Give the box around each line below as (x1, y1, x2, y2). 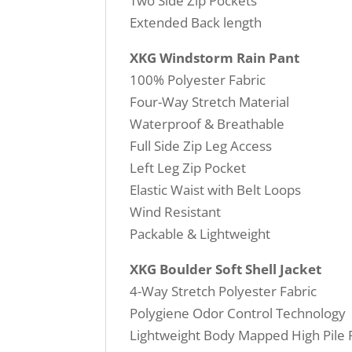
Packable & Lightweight (130, 225, 271, 244)
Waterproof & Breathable (130, 115, 285, 134)
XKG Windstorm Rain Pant (130, 49, 300, 68)
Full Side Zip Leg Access (130, 137, 273, 156)
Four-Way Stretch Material (130, 93, 290, 112)
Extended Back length (130, 13, 262, 32)
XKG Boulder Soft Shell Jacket (130, 260, 322, 279)
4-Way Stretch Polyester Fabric (130, 282, 317, 301)
